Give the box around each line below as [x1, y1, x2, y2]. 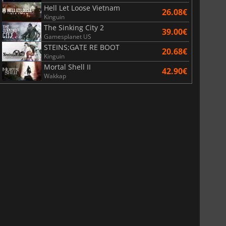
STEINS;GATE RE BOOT [43, 42, 120, 52]
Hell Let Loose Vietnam [43, 3, 120, 13]
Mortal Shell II [43, 62, 91, 72]
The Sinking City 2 [43, 22, 104, 32]
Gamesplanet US [43, 32, 91, 41]
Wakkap [43, 71, 66, 80]
